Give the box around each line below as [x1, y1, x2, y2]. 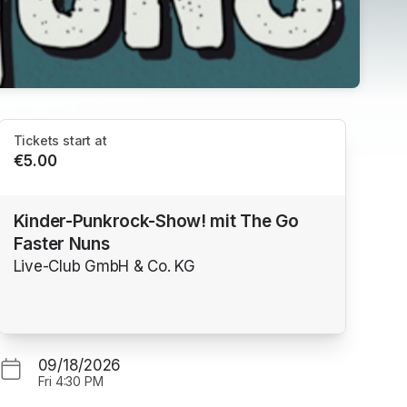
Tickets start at [13, 133, 107, 149]
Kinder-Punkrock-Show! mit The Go [13, 210, 299, 232]
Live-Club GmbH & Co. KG [13, 256, 195, 275]
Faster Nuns [13, 233, 110, 254]
